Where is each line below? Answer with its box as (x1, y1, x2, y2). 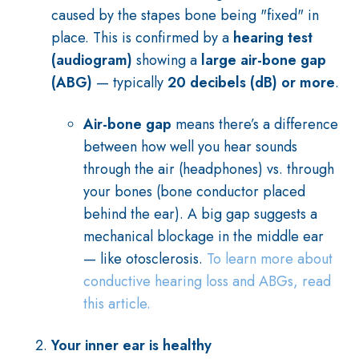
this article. (83, 293, 151, 314)
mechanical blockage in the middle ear (83, 226, 324, 247)
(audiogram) (51, 50, 132, 71)
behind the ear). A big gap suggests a (83, 204, 317, 224)
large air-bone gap (201, 50, 326, 71)
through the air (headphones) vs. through (83, 159, 334, 179)
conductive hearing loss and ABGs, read (83, 271, 331, 292)
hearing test (233, 27, 313, 48)
